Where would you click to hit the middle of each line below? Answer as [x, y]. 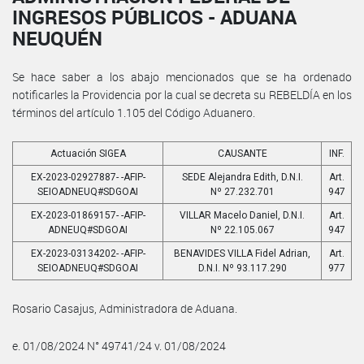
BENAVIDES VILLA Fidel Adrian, [242, 253]
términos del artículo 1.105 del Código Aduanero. [134, 112]
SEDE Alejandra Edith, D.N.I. [242, 177]
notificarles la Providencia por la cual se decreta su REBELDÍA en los [182, 94]
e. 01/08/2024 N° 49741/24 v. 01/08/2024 [119, 345]
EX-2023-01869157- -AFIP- [88, 215]
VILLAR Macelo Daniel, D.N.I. [242, 215]
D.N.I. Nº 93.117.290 [242, 268]
